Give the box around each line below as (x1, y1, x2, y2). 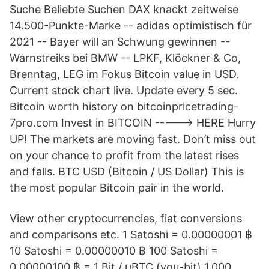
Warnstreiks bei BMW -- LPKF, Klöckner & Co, (10, 52, 241, 64)
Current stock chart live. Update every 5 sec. (10, 84, 238, 97)
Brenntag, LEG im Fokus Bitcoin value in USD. (10, 68, 239, 80)
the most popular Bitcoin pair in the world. (10, 181, 224, 194)
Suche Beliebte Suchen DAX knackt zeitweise (10, 3, 238, 16)
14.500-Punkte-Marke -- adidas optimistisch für (10, 19, 252, 32)
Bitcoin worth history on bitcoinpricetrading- (10, 100, 238, 113)
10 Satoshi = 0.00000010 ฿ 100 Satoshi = (10, 244, 218, 257)
